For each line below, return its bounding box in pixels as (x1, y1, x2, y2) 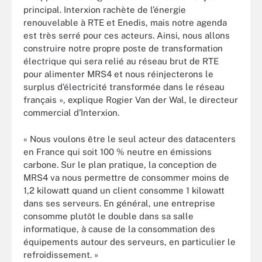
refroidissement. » (23, 249, 98, 260)
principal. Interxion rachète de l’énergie (23, 5, 186, 15)
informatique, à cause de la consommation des (23, 223, 215, 234)
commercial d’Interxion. (23, 108, 119, 118)
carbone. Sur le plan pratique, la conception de (23, 159, 217, 170)
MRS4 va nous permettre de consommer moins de (23, 172, 229, 182)
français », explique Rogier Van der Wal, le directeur (23, 95, 238, 105)
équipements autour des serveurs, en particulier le (23, 236, 236, 247)
